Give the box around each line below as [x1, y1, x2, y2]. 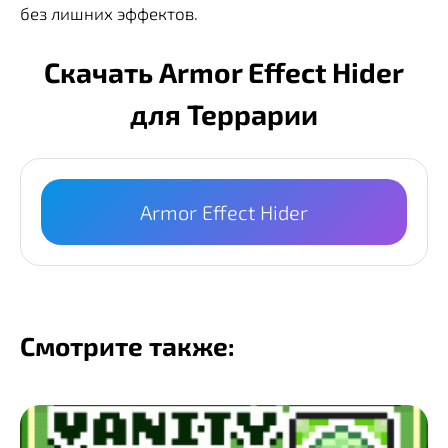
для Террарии [130, 97, 318, 132]
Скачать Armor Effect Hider [44, 55, 404, 90]
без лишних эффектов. [20, 2, 198, 23]
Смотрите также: [20, 330, 235, 362]
